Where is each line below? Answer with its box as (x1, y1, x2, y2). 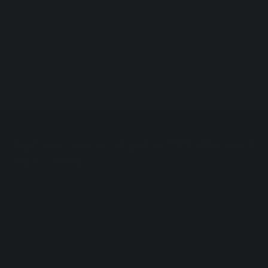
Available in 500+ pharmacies (74, 83, 194, 95)
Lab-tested (66, 47, 115, 59)
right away (12, 150, 84, 167)
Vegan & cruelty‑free (115, 47, 202, 59)
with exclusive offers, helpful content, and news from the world (12, 184, 255, 195)
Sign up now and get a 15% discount (12, 135, 254, 152)
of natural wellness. (12, 195, 86, 206)
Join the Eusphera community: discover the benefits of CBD (12, 172, 243, 184)
